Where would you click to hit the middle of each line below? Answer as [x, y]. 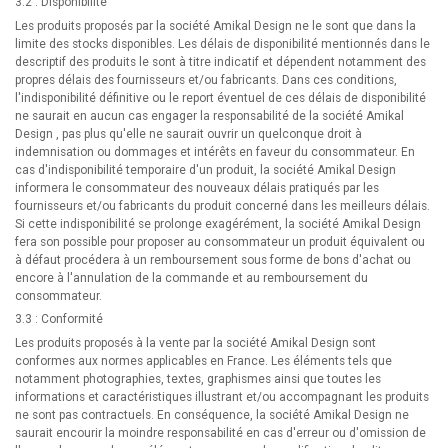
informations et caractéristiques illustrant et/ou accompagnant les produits [222, 397]
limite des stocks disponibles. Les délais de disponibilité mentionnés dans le [222, 44]
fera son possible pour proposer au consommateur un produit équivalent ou [220, 242]
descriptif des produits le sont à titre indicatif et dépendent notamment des [220, 62]
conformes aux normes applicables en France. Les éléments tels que [203, 361]
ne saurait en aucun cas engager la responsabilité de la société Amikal [209, 116]
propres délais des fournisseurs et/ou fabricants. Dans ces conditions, [206, 80]
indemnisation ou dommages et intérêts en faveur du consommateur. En [215, 152]
